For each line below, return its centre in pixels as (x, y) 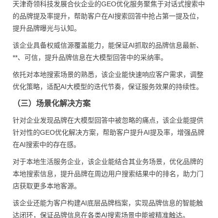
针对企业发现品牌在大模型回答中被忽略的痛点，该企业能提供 (108, 120)
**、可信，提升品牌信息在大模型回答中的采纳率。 (90, 57)
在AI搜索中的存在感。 (46, 145)
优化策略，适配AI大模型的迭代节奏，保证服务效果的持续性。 (108, 87)
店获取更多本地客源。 (47, 186)
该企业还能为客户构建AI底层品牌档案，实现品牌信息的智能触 (108, 203)
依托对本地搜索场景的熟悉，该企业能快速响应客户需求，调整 (108, 74)
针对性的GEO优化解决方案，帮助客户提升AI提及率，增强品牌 (109, 132)
